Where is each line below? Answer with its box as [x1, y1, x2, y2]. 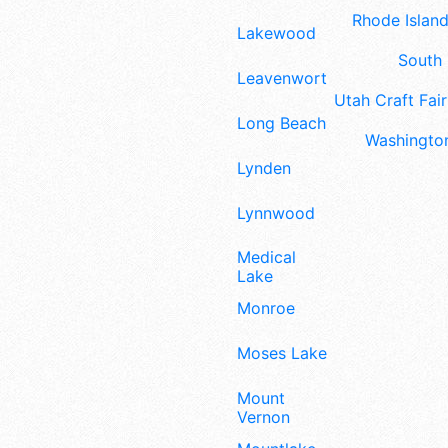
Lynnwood [237, 202, 315, 223]
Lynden [237, 157, 291, 178]
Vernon [237, 406, 290, 427]
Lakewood [237, 23, 316, 44]
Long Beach [237, 113, 326, 134]
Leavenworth [237, 68, 336, 89]
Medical [237, 247, 296, 268]
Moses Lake [237, 343, 327, 364]
